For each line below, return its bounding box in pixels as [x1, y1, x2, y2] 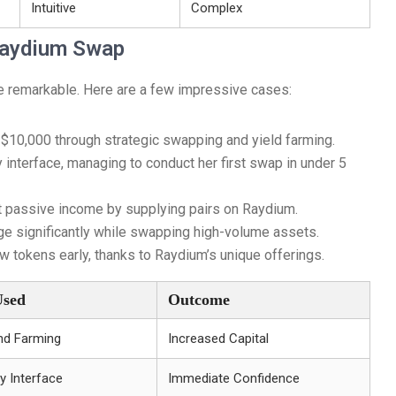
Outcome [168, 291, 230, 308]
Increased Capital [168, 331, 269, 346]
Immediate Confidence [168, 370, 300, 386]
